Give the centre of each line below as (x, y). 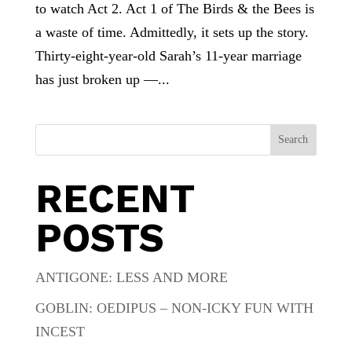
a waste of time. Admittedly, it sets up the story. (172, 33)
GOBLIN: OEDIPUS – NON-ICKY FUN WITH (174, 308)
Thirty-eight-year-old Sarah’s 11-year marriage (168, 56)
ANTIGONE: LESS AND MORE (131, 278)
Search (293, 140)
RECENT (114, 199)
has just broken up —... (102, 80)
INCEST (60, 332)
